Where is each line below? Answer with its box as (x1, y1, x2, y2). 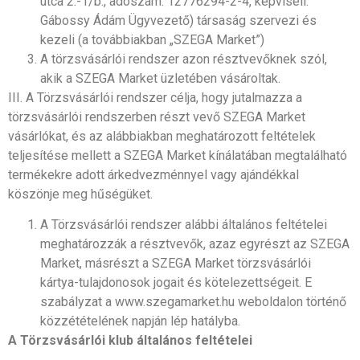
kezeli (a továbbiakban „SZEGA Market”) (40, 31, 264, 47)
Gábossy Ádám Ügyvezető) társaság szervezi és (40, 12, 317, 28)
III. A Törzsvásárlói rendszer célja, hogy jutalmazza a (8, 89, 302, 105)
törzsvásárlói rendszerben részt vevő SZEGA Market (8, 108, 305, 125)
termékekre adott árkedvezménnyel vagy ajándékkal (8, 166, 299, 182)
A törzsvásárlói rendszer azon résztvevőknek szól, (40, 51, 327, 67)
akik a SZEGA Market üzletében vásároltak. (40, 70, 280, 86)
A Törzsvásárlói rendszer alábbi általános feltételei (40, 217, 327, 233)
